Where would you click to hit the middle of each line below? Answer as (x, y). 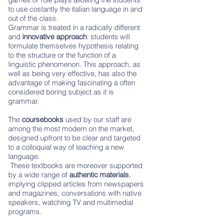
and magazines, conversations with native (75, 193)
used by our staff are (98, 119)
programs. (25, 211)
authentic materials (99, 175)
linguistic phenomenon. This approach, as (74, 64)
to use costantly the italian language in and (75, 9)
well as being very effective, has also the (72, 73)
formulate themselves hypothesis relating (73, 46)
